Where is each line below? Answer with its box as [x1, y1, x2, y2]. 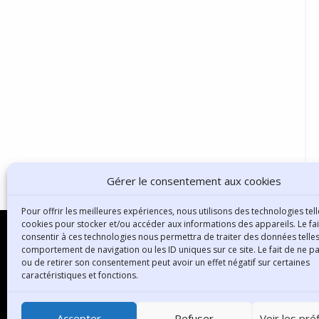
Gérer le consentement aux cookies [107, 174, 282, 188]
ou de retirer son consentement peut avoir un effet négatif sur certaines [21, 256, 310, 268]
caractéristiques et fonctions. [21, 269, 138, 281]
